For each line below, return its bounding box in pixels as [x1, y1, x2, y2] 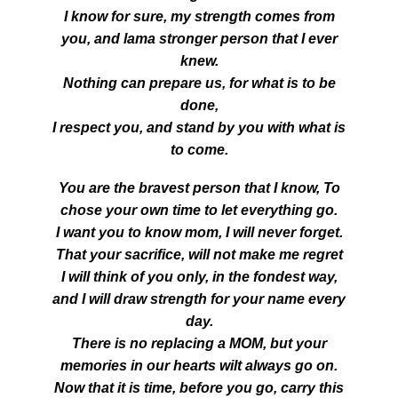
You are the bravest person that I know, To [58, 180, 340, 195]
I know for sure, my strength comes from [63, 9, 335, 24]
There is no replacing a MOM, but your [71, 336, 327, 351]
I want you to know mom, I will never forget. [55, 225, 343, 240]
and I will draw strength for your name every [52, 291, 346, 306]
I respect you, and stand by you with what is [52, 120, 346, 135]
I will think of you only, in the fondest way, [60, 269, 338, 284]
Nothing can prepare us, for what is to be [62, 76, 336, 91]
